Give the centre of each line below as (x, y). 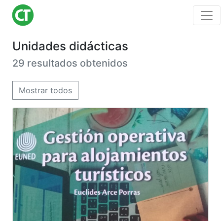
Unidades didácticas (70, 46)
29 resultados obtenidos (70, 63)
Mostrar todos (45, 90)
